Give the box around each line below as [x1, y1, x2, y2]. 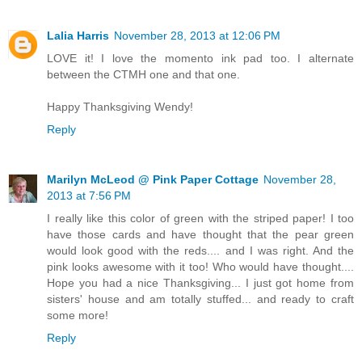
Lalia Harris [47, 28, 109, 42]
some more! [47, 308, 108, 322]
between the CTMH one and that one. [47, 67, 240, 81]
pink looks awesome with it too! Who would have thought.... [47, 259, 354, 273]
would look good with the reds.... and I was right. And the [47, 243, 354, 257]
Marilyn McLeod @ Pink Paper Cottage [47, 172, 259, 186]
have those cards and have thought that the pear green [47, 227, 354, 241]
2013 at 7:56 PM [47, 188, 131, 202]
